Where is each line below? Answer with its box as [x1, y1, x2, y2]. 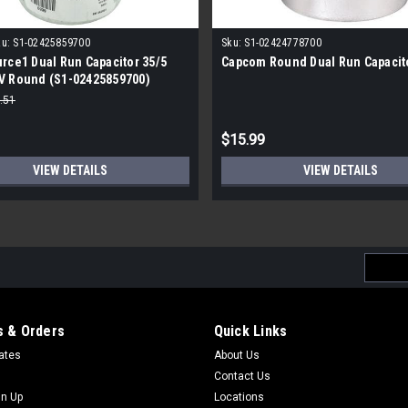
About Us [213, 348, 260, 362]
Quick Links [213, 321, 288, 340]
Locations [213, 390, 264, 403]
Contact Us [213, 369, 270, 382]
